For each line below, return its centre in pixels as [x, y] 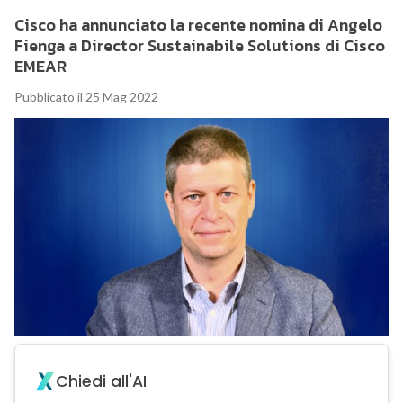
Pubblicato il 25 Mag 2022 [86, 97]
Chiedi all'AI [101, 382]
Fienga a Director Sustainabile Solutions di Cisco [199, 46]
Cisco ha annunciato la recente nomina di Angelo [198, 25]
